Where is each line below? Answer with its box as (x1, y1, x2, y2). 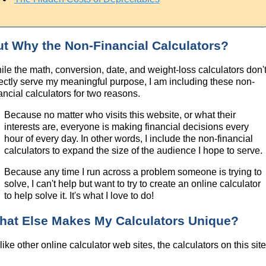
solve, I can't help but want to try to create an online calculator (4, 179, 261, 189)
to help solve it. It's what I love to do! (4, 191, 154, 201)
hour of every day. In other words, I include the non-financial (4, 134, 254, 144)
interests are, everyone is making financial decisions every (4, 122, 249, 132)
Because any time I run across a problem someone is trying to (4, 167, 262, 178)
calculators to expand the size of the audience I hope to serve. (4, 145, 263, 156)
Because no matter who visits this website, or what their (4, 110, 236, 121)
